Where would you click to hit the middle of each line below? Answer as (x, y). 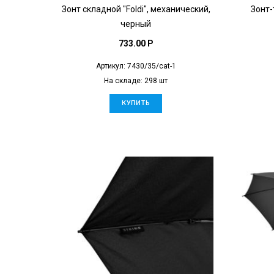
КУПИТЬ (136, 103)
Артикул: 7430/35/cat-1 (136, 66)
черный (136, 24)
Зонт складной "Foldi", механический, (136, 9)
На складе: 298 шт (136, 80)
